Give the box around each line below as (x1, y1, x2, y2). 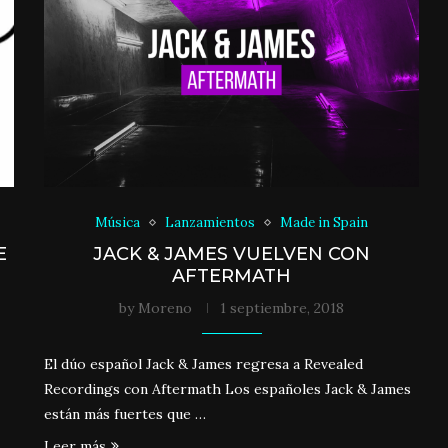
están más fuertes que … (44, 405, 207, 424)
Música (95, 214, 141, 232)
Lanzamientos (165, 214, 256, 232)
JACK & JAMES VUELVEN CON (93, 243, 371, 266)
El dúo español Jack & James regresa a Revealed (44, 355, 364, 374)
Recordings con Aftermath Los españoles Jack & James (44, 380, 412, 399)
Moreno (138, 299, 193, 318)
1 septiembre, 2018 (220, 299, 345, 318)
